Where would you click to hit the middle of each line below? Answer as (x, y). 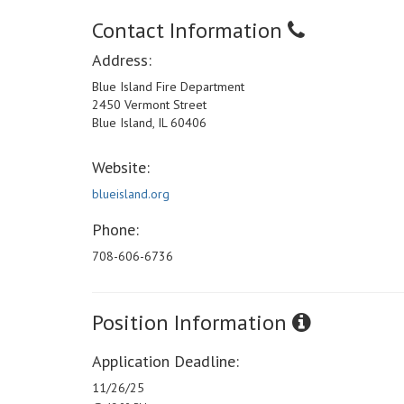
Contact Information (190, 31)
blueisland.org (131, 194)
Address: (122, 60)
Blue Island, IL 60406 (149, 123)
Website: (121, 168)
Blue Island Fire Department (168, 87)
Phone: (115, 230)
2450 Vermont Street (149, 105)
